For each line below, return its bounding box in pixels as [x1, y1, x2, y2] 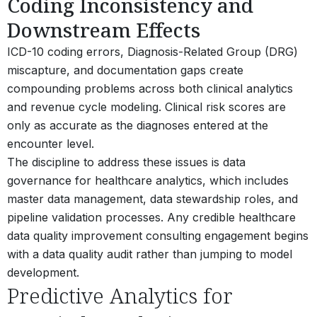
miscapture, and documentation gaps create [7, 62, 243, 77]
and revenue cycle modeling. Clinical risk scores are [7, 99, 286, 114]
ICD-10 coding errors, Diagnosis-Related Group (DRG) [7, 44, 298, 59]
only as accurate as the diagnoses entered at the [7, 117, 268, 132]
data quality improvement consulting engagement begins [7, 228, 309, 243]
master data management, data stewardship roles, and [7, 191, 298, 206]
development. [7, 265, 79, 279]
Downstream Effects [7, 16, 200, 43]
